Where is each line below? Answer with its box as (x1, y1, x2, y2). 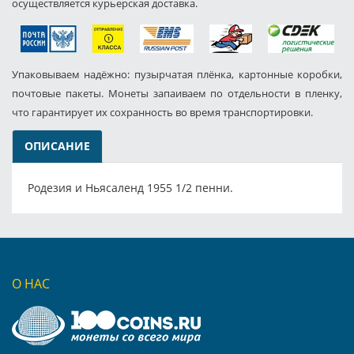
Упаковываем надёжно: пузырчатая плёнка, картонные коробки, (12, 66, 342, 81)
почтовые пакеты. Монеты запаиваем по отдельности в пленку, (12, 85, 342, 100)
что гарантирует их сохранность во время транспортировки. (12, 104, 313, 119)
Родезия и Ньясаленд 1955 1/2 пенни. (28, 179, 233, 195)
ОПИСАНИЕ (24, 137, 90, 153)
